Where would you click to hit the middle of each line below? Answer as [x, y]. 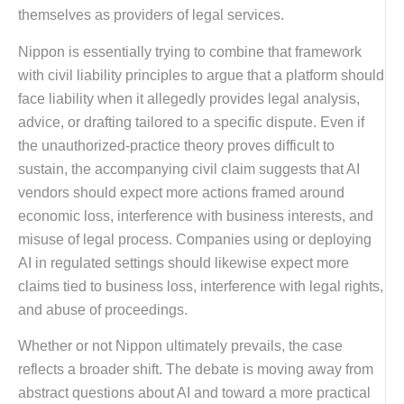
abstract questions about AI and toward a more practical [194, 392]
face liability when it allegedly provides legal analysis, [189, 98]
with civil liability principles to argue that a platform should [201, 75]
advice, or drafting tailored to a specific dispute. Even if [191, 122]
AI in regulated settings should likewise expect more [184, 262]
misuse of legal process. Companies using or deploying [195, 239]
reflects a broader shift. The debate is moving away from [196, 369]
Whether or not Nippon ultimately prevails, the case [180, 345]
